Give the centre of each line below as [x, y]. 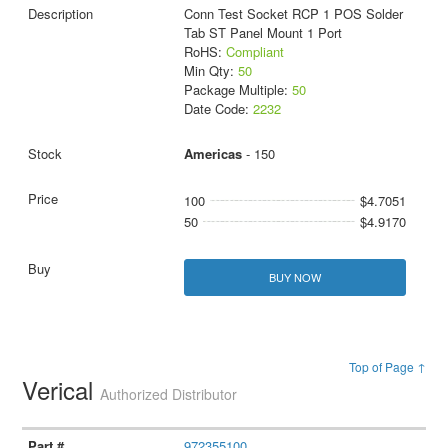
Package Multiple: [237, 89]
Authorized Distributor [169, 393]
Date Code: [218, 108]
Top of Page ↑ [387, 366]
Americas [212, 153]
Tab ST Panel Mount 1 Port [262, 32]
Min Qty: [210, 70]
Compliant [254, 51]
